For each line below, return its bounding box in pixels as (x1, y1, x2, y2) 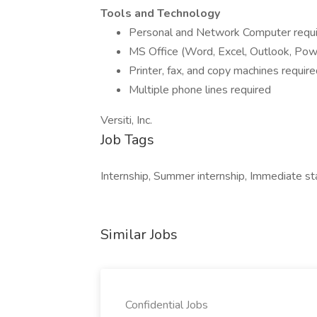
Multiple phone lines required (129, 82, 271, 98)
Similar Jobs (100, 225, 178, 244)
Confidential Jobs (125, 297, 208, 313)
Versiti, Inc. (100, 113, 152, 128)
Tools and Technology (100, 6, 220, 21)
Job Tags (100, 130, 154, 149)
